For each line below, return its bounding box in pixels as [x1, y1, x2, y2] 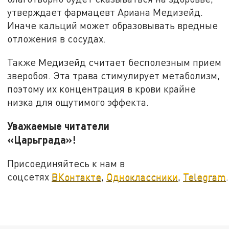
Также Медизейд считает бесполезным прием [7, 56, 222, 68]
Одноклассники [106, 170, 178, 182]
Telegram [183, 170, 226, 182]
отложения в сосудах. [7, 33, 106, 45]
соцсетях [7, 170, 52, 182]
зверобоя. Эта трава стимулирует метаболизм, [7, 70, 220, 82]
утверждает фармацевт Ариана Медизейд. [7, 6, 203, 18]
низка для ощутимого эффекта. [7, 96, 149, 108]
